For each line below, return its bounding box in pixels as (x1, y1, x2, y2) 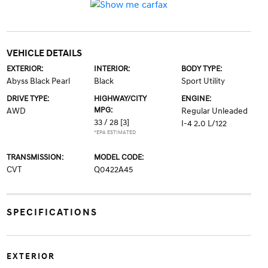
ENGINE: (181, 93, 212, 103)
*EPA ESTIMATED (93, 129, 136, 136)
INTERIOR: (93, 63, 130, 74)
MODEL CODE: (93, 152, 144, 162)
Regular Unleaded (181, 105, 248, 116)
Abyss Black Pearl (6, 75, 70, 86)
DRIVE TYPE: (6, 93, 49, 103)
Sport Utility (181, 75, 226, 86)
